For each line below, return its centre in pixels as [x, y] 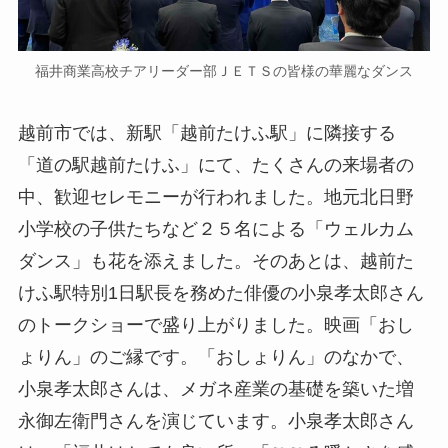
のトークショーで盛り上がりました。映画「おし [215, 325]
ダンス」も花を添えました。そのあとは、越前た [215, 261]
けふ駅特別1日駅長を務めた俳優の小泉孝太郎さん [220, 293]
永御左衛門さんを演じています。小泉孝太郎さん [215, 421]
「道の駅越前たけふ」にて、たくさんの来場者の [215, 165]
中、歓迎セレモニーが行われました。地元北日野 [215, 197]
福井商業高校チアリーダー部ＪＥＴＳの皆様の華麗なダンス [224, 71]
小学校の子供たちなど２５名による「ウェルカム [215, 229]
